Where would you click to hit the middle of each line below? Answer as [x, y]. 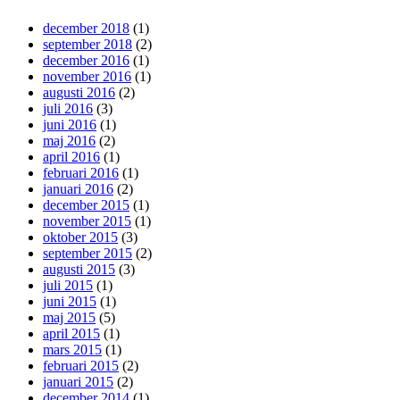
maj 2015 [69, 317]
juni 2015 [70, 301]
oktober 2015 [80, 237]
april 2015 [71, 333]
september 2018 [87, 44]
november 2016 [87, 76]
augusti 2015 [79, 269]
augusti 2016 [79, 92]
